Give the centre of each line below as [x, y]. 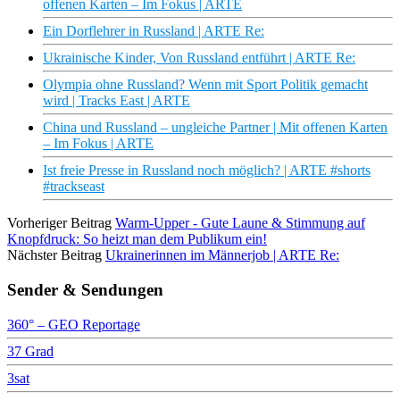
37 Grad [30, 351]
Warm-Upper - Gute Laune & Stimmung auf [240, 223]
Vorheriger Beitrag [59, 223]
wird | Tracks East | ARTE [117, 101]
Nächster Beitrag [54, 255]
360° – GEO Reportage [74, 324]
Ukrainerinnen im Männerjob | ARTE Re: [222, 255]
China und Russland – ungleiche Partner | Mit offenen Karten [215, 128]
